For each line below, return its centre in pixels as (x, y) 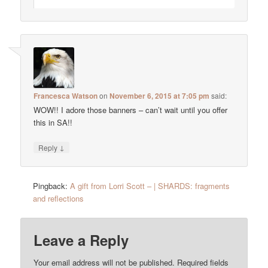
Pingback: (52, 186)
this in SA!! (53, 123)
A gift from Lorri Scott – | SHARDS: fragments (150, 186)
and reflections (59, 199)
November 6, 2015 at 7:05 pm (160, 96)
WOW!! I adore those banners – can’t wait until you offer (131, 110)
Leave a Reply (81, 240)
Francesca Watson (66, 96)
